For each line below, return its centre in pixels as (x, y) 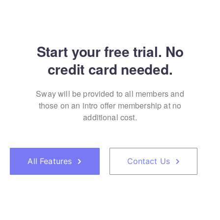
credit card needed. (110, 69)
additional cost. (110, 117)
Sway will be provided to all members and (110, 94)
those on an (59, 105)
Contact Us (149, 161)
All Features (50, 161)
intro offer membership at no (131, 105)
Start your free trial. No (110, 51)
